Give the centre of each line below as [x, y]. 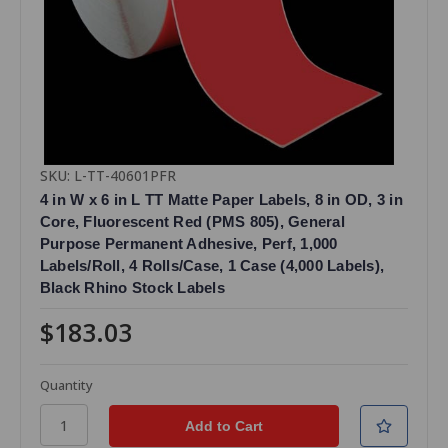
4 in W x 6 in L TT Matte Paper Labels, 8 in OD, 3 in [221, 200]
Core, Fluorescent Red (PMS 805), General [192, 222]
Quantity [66, 385]
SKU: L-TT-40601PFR [107, 176]
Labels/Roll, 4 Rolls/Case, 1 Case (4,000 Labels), [212, 266]
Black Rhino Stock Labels [132, 288]
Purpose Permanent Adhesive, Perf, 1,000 [188, 244]
